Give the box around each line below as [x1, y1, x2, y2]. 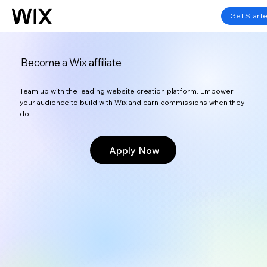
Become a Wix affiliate [21, 56, 122, 69]
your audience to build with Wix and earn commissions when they [20, 97, 245, 107]
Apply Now [106, 144, 160, 157]
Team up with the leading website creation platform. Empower [20, 86, 234, 95]
